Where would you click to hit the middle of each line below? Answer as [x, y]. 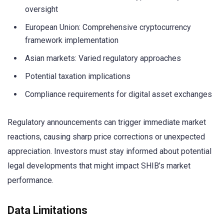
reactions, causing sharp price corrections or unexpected [106, 137]
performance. [30, 180]
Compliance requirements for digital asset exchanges [118, 94]
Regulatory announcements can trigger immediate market [107, 122]
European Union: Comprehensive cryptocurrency [108, 27]
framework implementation [72, 40]
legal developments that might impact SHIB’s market [99, 166]
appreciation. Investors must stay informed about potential [109, 151]
